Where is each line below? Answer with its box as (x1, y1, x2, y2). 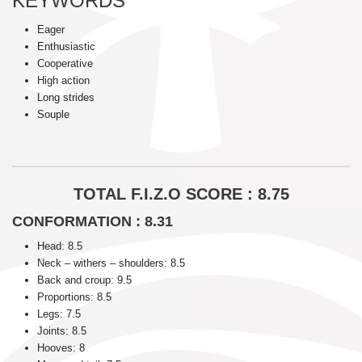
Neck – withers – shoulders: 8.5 (36, 257, 185, 270)
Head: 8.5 (36, 240, 82, 253)
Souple (36, 108, 69, 121)
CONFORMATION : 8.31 (12, 213, 173, 230)
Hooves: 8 (36, 342, 85, 355)
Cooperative (36, 57, 93, 70)
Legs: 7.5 (36, 308, 81, 321)
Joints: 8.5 (36, 325, 86, 338)
